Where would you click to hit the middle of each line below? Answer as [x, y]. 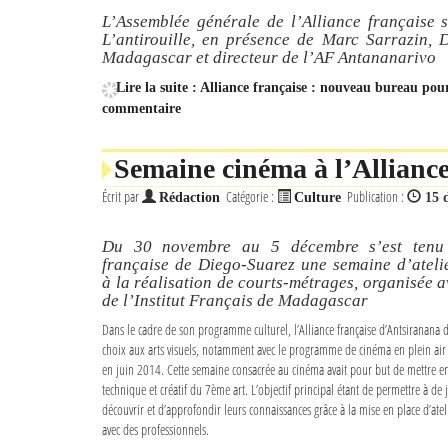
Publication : [377, 196]
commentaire [141, 108]
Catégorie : [251, 196]
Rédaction [189, 197]
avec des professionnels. [155, 429]
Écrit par [122, 196]
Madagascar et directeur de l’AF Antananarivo [269, 57]
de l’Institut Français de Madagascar [235, 300]
